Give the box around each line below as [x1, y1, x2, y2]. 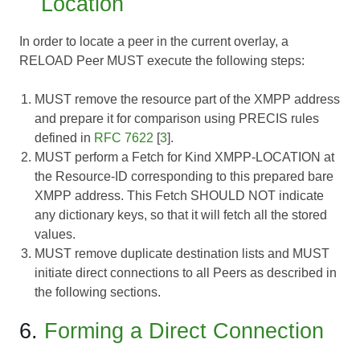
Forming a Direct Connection [44, 318, 324, 344]
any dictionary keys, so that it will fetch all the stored [35, 208, 328, 223]
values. [35, 227, 76, 242]
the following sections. [35, 285, 162, 300]
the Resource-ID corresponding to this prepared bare [35, 170, 334, 184]
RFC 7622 [94, 131, 154, 145]
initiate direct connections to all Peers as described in [35, 266, 337, 280]
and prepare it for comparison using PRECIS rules [35, 112, 320, 126]
